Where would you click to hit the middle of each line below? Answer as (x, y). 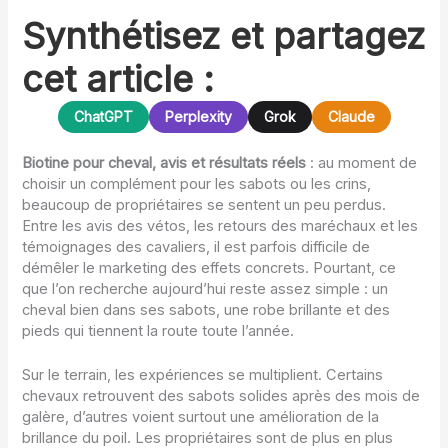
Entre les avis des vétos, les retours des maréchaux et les (220, 225)
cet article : (118, 78)
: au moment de (362, 162)
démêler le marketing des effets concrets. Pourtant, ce (209, 267)
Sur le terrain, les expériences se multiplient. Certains (203, 375)
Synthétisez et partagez (224, 35)
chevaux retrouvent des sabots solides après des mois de (221, 396)
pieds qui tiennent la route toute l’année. (158, 330)
